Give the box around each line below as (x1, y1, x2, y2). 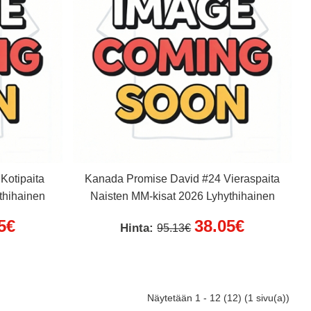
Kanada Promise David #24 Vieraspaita (85, 173, 280, 185)
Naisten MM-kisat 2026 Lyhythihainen (90, 190, 275, 203)
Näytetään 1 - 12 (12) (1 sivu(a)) (147, 292, 289, 304)
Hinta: (120, 221, 158, 235)
